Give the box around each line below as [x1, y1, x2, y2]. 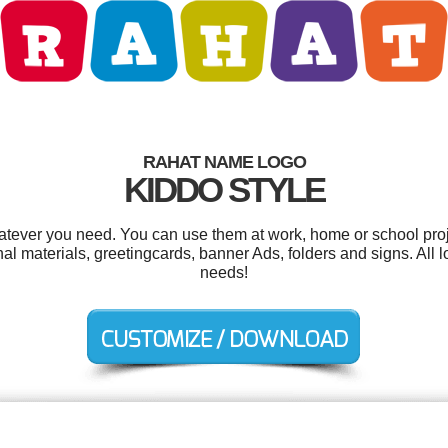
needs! [200, 264, 248, 281]
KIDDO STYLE [124, 170, 324, 209]
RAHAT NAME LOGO [142, 152, 306, 172]
